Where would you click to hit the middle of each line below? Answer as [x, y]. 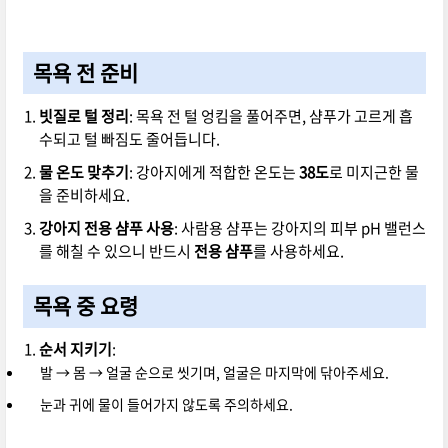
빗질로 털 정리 [83, 115]
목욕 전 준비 [86, 73]
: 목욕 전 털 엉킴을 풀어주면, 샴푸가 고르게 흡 [270, 115]
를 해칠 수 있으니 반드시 [116, 250]
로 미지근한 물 [373, 171]
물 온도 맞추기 [83, 171]
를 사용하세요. [298, 250]
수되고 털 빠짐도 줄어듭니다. [129, 138]
